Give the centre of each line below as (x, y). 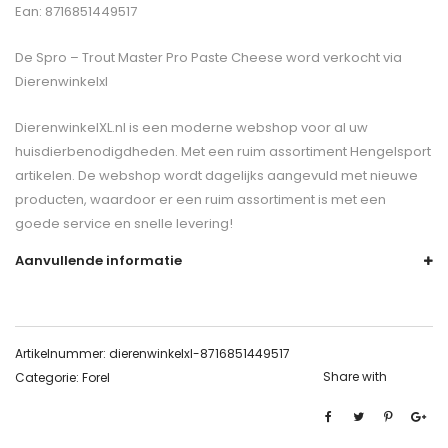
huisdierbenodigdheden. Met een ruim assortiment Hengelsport (223, 152)
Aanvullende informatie (98, 261)
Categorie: (48, 378)
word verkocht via (342, 58)
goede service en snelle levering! (124, 224)
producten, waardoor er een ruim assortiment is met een (200, 200)
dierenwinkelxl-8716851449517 (199, 354)
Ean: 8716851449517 (76, 12)
